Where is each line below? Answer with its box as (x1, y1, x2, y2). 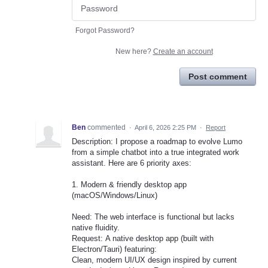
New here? (115, 47, 153, 56)
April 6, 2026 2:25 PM (135, 124, 196, 132)
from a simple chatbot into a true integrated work (72, 148, 239, 157)
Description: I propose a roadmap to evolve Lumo (72, 137, 242, 147)
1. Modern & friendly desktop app (72, 180, 187, 190)
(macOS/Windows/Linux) (72, 191, 157, 200)
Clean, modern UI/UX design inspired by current (72, 255, 237, 265)
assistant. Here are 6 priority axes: (72, 159, 191, 168)
